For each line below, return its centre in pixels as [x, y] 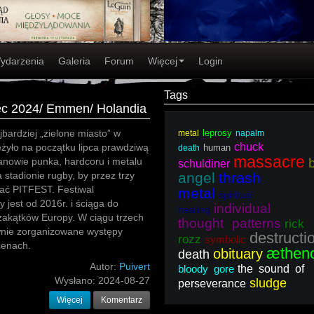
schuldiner [204, 164]
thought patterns [230, 223]
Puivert [135, 266]
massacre [269, 162]
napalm [250, 133]
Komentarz [122, 300]
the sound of [271, 269]
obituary [238, 254]
